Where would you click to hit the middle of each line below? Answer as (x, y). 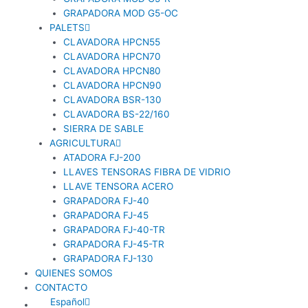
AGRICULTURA (82, 143)
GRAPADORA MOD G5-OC (121, 13)
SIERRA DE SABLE (104, 128)
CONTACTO (62, 287)
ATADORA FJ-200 (102, 157)
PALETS (67, 27)
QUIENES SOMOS (74, 273)
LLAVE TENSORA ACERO (119, 186)
